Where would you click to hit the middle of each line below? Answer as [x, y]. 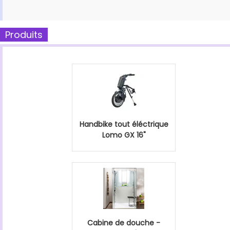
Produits [24, 35]
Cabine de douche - [124, 223]
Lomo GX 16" [124, 135]
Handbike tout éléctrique [124, 124]
